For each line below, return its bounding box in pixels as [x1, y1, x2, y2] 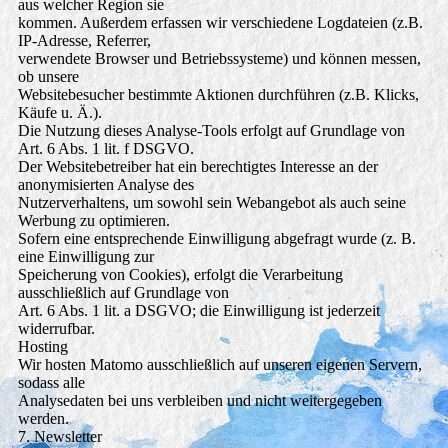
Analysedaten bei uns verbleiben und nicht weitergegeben [17, 392, 382, 410]
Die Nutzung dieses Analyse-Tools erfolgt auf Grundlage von [17, 122, 405, 140]
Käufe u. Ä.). [17, 104, 102, 122]
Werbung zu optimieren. [17, 212, 170, 230]
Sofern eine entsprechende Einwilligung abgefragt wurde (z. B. [17, 230, 416, 248]
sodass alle [17, 374, 85, 392]
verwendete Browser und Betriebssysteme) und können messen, [17, 50, 421, 68]
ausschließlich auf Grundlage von [17, 284, 229, 302]
